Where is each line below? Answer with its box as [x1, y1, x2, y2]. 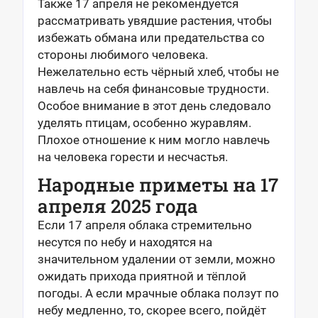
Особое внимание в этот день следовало [38, 99, 271, 113]
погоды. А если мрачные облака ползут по [38, 286, 279, 300]
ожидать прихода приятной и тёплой [38, 269, 246, 283]
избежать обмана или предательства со [38, 31, 265, 45]
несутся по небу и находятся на [38, 235, 212, 249]
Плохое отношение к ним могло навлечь [38, 133, 270, 147]
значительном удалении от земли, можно [38, 252, 275, 266]
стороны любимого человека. [38, 48, 208, 62]
